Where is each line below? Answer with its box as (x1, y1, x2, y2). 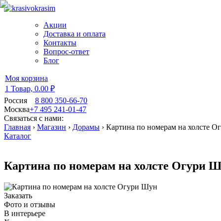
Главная (4, 123, 31, 131)
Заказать (4, 191, 32, 200)
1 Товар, (5, 84, 35, 93)
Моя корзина (5, 74, 48, 82)
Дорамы (73, 123, 100, 131)
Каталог (4, 132, 31, 140)
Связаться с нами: (4, 114, 64, 122)
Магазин (37, 123, 66, 131)
